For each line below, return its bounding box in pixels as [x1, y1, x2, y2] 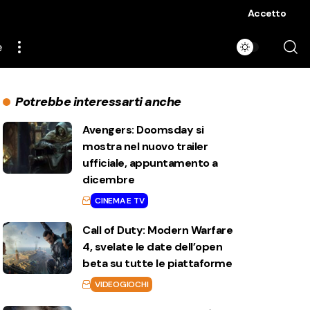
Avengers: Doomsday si [82, 122, 204, 137]
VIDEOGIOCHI [95, 279, 149, 290]
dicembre [82, 172, 135, 187]
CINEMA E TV [95, 195, 145, 206]
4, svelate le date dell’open [82, 239, 223, 254]
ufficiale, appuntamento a [82, 156, 218, 170]
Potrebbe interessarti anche [15, 93, 181, 110]
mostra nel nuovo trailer [82, 139, 208, 154]
